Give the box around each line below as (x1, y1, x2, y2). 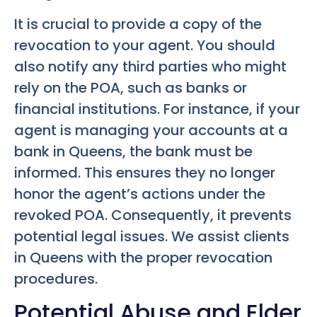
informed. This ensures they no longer (14, 162, 275, 183)
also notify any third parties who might (14, 56, 287, 76)
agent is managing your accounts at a (14, 120, 288, 140)
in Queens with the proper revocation (14, 247, 272, 267)
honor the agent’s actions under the (14, 183, 265, 204)
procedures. (14, 268, 98, 289)
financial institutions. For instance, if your (14, 98, 300, 119)
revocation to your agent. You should (14, 35, 275, 55)
